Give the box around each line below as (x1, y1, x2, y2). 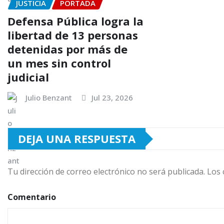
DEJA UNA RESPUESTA (18, 131, 135, 146)
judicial (7, 69, 49, 85)
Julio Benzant (25, 92, 72, 103)
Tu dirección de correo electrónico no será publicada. (7, 166, 205, 177)
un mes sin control (7, 55, 111, 71)
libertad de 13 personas (7, 27, 138, 43)
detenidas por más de (7, 41, 127, 57)
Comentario (7, 191, 56, 203)
